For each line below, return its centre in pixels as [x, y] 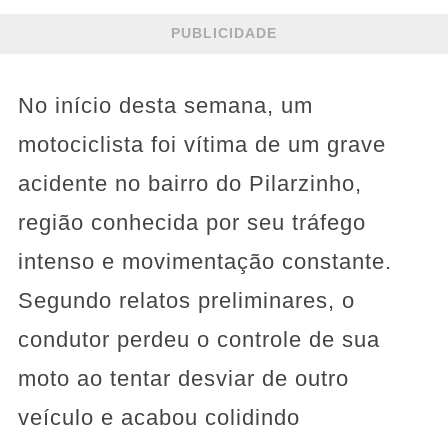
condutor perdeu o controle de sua [198, 339]
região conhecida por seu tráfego [191, 222]
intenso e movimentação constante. [204, 261]
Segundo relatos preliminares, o [186, 300]
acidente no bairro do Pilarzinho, [189, 183]
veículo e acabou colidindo [158, 417]
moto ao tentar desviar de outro [183, 378]
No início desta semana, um [165, 105]
